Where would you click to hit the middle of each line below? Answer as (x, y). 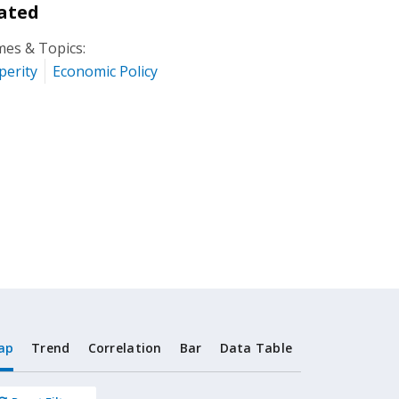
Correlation (125, 348)
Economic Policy (106, 71)
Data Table (256, 348)
